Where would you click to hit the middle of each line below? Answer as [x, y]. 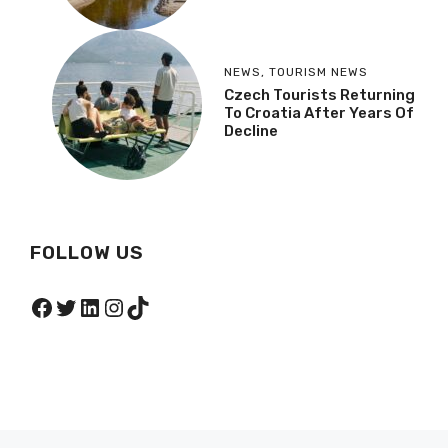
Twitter [93, 306]
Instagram [159, 306]
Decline [251, 130]
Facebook [83, 306]
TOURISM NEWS [318, 71]
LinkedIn [124, 306]
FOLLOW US [87, 252]
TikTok [161, 306]
